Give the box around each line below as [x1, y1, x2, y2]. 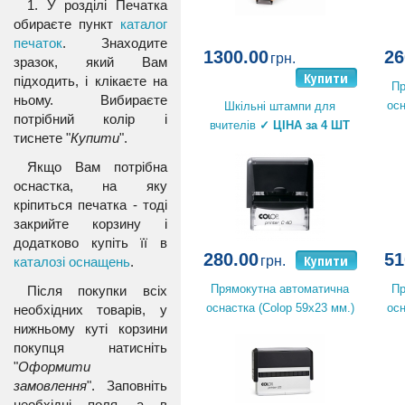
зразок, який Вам [14, 53, 167, 70]
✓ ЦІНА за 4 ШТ [259, 118, 351, 132]
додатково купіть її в [14, 235, 167, 250]
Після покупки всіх [27, 283, 167, 299]
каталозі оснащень [14, 254, 130, 269]
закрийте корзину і [14, 216, 167, 231]
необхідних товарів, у [14, 302, 167, 318]
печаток [14, 34, 62, 51]
